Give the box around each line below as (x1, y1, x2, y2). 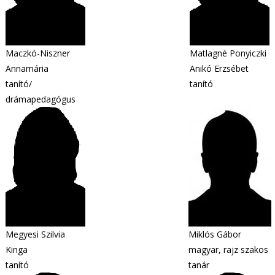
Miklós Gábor (188, 228, 241, 240)
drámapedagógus (6, 93, 76, 105)
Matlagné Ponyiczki (190, 47, 266, 59)
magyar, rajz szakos (188, 244, 268, 255)
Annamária (6, 63, 48, 74)
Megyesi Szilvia (6, 228, 65, 240)
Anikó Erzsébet (190, 63, 249, 74)
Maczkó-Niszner (6, 47, 70, 59)
